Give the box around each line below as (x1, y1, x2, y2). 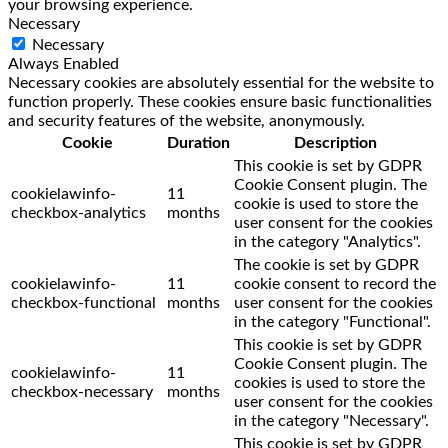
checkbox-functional (11, 294, 156, 311)
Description (294, 134, 377, 151)
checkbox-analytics (11, 204, 146, 221)
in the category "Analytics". (234, 233, 421, 250)
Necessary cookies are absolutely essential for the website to (8, 74, 434, 91)
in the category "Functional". (234, 313, 431, 330)
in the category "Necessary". (234, 412, 429, 429)
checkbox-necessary (11, 383, 153, 400)
